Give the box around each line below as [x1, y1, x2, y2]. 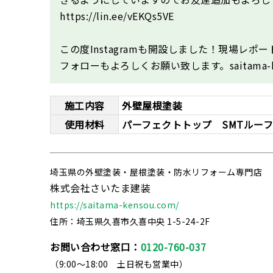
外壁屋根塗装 [122, 97, 182, 113]
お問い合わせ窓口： [50, 239, 141, 254]
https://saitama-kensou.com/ [50, 198, 179, 211]
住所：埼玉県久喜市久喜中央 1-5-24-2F [50, 214, 210, 227]
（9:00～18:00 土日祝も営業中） [50, 257, 188, 270]
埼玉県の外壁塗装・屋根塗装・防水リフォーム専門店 [50, 165, 262, 178]
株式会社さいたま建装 [50, 180, 151, 195]
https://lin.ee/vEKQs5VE [60, 8, 174, 23]
